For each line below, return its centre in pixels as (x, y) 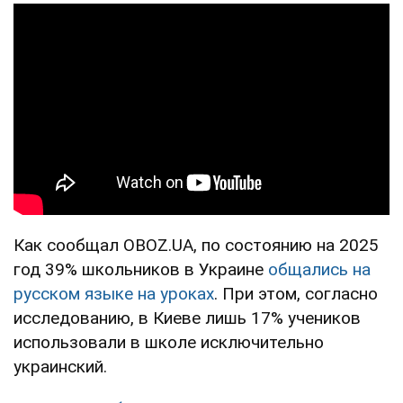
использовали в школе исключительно (169, 342)
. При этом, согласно (296, 293)
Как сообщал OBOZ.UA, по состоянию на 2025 (196, 245)
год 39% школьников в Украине (141, 269)
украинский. (60, 366)
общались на (319, 269)
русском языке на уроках (114, 293)
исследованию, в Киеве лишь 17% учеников (187, 318)
